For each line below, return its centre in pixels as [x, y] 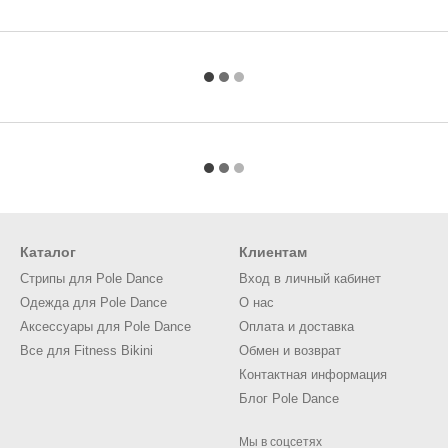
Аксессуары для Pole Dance [105, 326]
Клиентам [273, 252]
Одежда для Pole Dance [93, 302]
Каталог [48, 252]
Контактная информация [313, 374]
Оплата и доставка [296, 326]
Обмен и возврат [290, 350]
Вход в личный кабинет [310, 278]
